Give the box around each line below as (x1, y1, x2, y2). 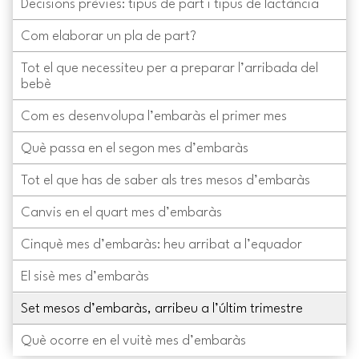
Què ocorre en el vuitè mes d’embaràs (21, 333, 246, 348)
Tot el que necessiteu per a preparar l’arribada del (21, 61, 318, 75)
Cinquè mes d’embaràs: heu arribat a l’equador (21, 237, 302, 252)
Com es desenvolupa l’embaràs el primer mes (21, 109, 287, 123)
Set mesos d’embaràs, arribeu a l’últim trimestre (21, 301, 303, 316)
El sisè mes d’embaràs (21, 269, 149, 284)
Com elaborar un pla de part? (21, 29, 196, 43)
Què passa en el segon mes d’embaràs (21, 141, 248, 155)
